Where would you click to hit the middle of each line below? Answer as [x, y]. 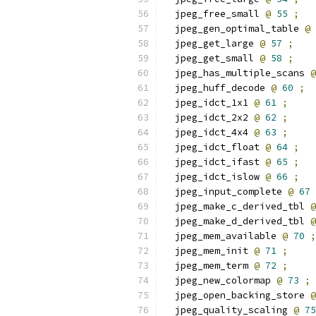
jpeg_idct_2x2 [209, 117]
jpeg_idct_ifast [214, 162]
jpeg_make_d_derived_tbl [237, 221]
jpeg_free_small [214, 14]
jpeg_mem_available [223, 236]
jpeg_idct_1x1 [209, 103]
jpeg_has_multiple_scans [237, 73]
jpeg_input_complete [226, 192]
